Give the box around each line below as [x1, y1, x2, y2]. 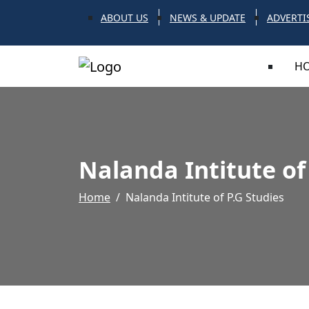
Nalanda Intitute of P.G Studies [126, 190, 284, 205]
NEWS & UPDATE [170, 11, 246, 24]
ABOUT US [101, 11, 148, 24]
